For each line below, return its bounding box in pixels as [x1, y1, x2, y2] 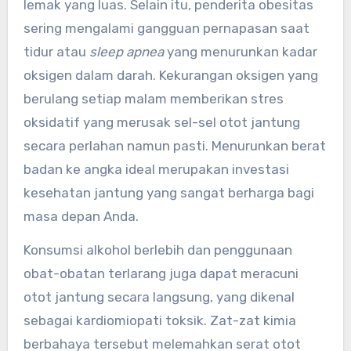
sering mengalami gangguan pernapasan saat [23, 20, 309, 37]
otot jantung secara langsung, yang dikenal [23, 289, 295, 306]
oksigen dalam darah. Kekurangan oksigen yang [23, 67, 318, 84]
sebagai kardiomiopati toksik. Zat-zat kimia [23, 313, 296, 329]
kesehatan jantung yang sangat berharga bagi [23, 185, 314, 201]
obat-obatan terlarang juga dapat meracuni [23, 266, 299, 282]
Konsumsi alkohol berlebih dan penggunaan [23, 242, 292, 259]
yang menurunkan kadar [163, 44, 317, 60]
